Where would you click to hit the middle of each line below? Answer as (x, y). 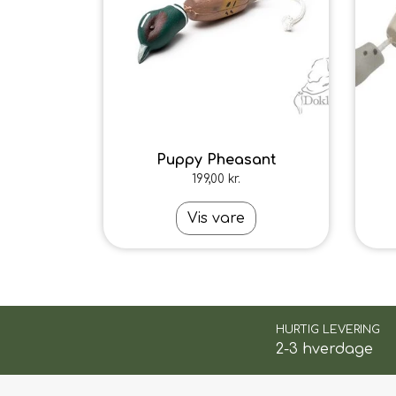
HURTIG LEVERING (327, 330)
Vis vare (216, 218)
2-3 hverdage (324, 349)
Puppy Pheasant (216, 160)
